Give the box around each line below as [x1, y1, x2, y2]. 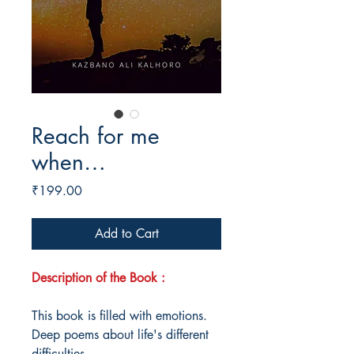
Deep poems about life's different [32, 326, 209, 344]
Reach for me [32, 122, 160, 151]
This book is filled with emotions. [32, 307, 207, 325]
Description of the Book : [32, 269, 165, 287]
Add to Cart [94, 225, 159, 243]
